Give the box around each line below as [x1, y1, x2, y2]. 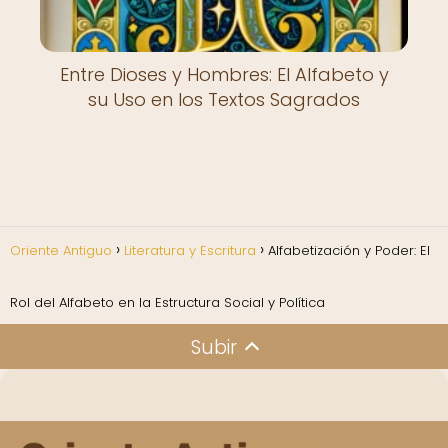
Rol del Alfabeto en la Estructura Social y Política [10, 292, 325, 312]
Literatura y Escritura [124, 240, 256, 260]
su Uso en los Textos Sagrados [88, 87, 360, 113]
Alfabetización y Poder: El [268, 240, 430, 260]
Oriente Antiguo [10, 240, 112, 260]
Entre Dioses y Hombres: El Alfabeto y [59, 62, 389, 88]
